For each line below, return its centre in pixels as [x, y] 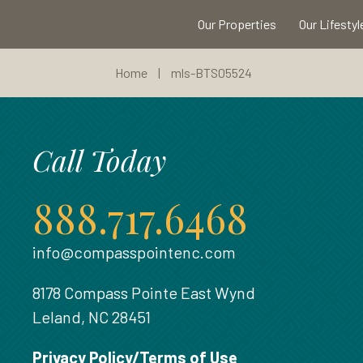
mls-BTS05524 [211, 73]
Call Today [99, 160]
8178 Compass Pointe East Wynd [144, 293]
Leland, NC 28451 [92, 317]
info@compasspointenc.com [134, 252]
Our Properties [237, 24]
